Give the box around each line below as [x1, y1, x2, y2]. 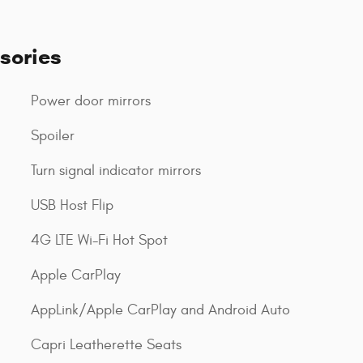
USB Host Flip [31, 196, 113, 214]
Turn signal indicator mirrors [31, 161, 201, 179]
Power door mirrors [31, 92, 151, 109]
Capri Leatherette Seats [31, 335, 181, 353]
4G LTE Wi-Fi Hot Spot [31, 231, 168, 249]
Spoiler [31, 126, 75, 144]
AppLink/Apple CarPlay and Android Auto [31, 301, 290, 318]
